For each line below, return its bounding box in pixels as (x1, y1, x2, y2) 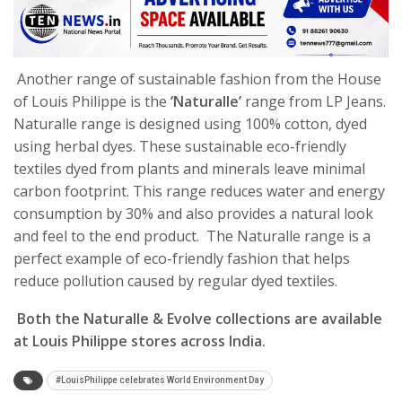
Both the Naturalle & (17, 308, 167, 328)
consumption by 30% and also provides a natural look (13, 203, 373, 223)
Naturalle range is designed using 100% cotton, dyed (13, 113, 367, 134)
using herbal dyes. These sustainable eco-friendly (13, 135, 346, 156)
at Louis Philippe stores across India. (13, 330, 266, 351)
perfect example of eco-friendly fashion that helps (13, 248, 350, 268)
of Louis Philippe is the (13, 91, 170, 111)
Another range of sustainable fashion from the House (17, 68, 381, 89)
